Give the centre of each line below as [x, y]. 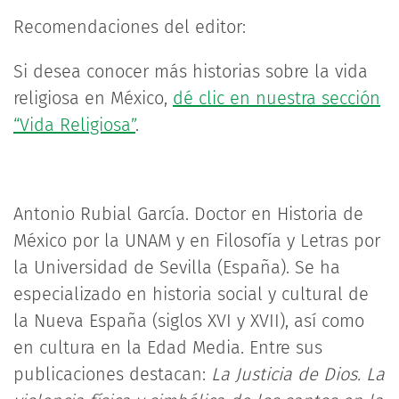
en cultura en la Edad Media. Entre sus [168, 347]
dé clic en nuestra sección [277, 98]
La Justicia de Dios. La [298, 374]
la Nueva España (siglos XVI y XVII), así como [189, 321]
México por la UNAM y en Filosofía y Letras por [197, 240]
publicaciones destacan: [112, 374]
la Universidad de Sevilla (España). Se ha [177, 267]
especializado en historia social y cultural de [191, 294]
